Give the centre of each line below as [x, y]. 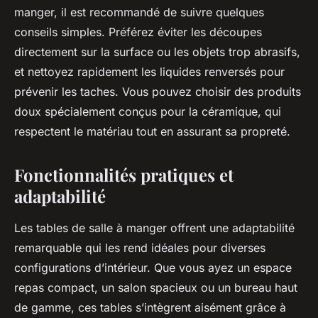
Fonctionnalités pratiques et [124, 174]
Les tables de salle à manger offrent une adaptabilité [154, 227]
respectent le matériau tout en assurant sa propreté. [152, 131]
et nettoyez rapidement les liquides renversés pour [149, 71]
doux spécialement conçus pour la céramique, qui [148, 111]
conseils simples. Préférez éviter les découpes [138, 32]
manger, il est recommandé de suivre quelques [139, 12]
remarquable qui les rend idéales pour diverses [140, 247]
